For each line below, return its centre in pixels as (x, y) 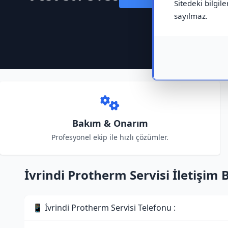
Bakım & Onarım (110, 123)
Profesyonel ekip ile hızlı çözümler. (110, 137)
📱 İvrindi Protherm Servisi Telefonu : (104, 208)
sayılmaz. (191, 16)
